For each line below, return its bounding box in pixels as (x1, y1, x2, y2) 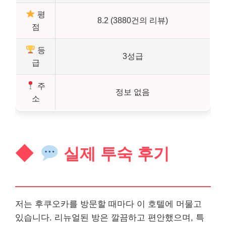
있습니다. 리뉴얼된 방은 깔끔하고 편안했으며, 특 (15, 212, 204, 222)
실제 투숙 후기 (59, 145, 169, 163)
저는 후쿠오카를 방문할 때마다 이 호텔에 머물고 (15, 199, 202, 209)
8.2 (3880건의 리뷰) (97, 15, 168, 25)
